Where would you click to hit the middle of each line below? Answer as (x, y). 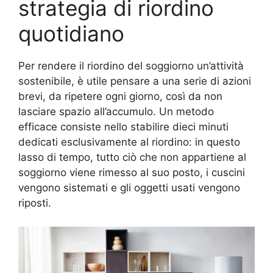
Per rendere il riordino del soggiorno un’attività (131, 66)
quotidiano (71, 34)
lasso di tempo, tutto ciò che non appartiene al (132, 158)
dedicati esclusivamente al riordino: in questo (129, 142)
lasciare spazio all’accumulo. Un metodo (116, 112)
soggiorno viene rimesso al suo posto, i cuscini (132, 173)
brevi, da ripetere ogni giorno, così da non (120, 97)
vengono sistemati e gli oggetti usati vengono (129, 188)
